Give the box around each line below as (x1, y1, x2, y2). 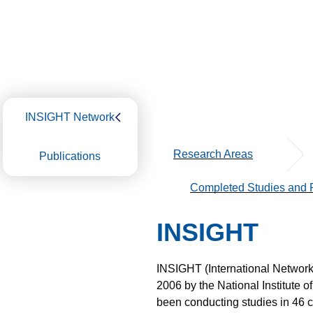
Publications (39, 150, 101, 162)
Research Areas (173, 148, 253, 160)
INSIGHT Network (25, 111, 115, 123)
